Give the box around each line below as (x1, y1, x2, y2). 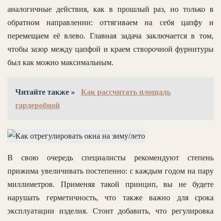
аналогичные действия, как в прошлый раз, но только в (7, 5, 214, 14)
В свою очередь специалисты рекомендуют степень (7, 153, 214, 162)
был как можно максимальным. (7, 58, 113, 67)
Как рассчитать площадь (81, 88, 171, 97)
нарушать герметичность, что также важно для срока (7, 193, 214, 202)
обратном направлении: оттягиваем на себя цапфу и (7, 18, 214, 27)
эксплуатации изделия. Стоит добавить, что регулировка (7, 206, 214, 215)
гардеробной (15, 101, 60, 110)
